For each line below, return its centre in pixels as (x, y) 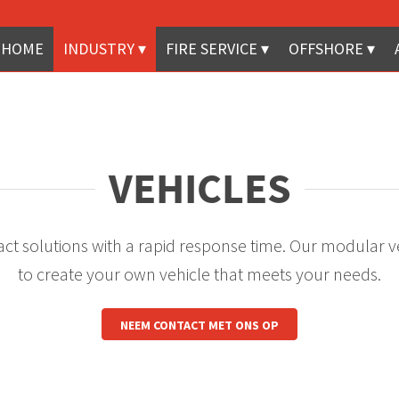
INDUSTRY (99, 49)
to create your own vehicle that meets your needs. (199, 274)
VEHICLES (199, 188)
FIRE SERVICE (212, 49)
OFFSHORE (326, 49)
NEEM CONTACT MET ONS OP (199, 325)
